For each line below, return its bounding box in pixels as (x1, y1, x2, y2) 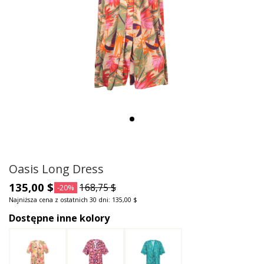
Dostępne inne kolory (9, 212, 110, 225)
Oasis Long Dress (9, 160, 104, 177)
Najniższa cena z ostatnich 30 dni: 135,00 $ (9, 196, 137, 204)
